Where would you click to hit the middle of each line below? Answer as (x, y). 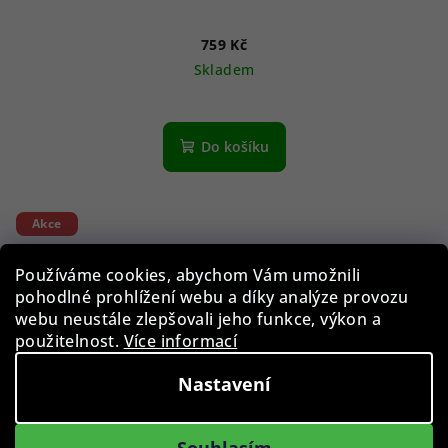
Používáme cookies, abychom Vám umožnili (188, 275)
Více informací (180, 341)
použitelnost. (69, 341)
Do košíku (234, 146)
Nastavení (224, 384)
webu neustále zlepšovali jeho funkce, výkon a (198, 319)
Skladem (224, 69)
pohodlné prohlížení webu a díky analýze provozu (212, 297)
